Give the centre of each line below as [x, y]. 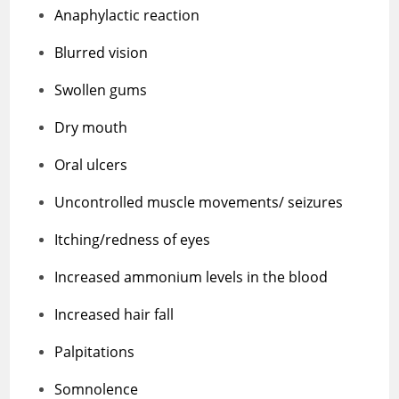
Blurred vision [102, 52]
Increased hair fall [114, 314]
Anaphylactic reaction [129, 15]
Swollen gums [103, 90]
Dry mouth [93, 127]
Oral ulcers [91, 164]
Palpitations [97, 351]
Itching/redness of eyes [134, 239]
